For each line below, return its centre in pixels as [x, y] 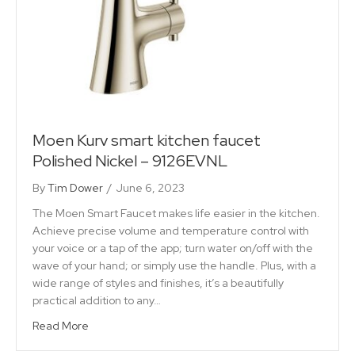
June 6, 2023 [150, 188]
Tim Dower [75, 188]
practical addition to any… [97, 301]
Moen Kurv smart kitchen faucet [147, 141]
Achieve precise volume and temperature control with [171, 231]
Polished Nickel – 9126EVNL [130, 161]
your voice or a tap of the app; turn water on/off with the [173, 248]
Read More [61, 326]
